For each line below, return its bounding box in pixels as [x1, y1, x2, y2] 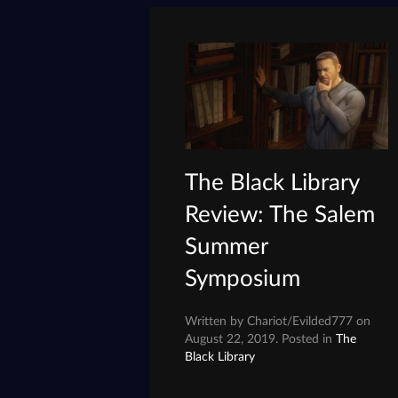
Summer [185, 235, 268, 259]
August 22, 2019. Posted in [185, 331, 337, 346]
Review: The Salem [185, 203, 376, 227]
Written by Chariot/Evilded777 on [185, 314, 371, 328]
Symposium [185, 267, 301, 291]
